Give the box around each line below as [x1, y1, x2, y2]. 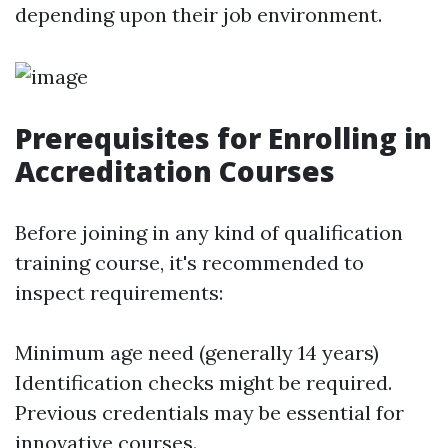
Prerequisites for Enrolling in [15, 119, 432, 157]
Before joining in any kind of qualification [15, 220, 403, 245]
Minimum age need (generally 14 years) [15, 340, 379, 365]
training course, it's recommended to [15, 250, 364, 275]
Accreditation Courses [15, 152, 335, 190]
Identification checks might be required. [15, 370, 392, 395]
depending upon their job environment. [15, 2, 382, 27]
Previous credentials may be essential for [15, 400, 404, 425]
